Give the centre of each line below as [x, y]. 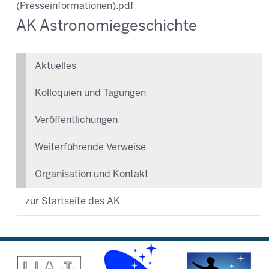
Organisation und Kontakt [92, 174]
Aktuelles [56, 66]
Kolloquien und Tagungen [90, 93]
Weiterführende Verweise [90, 147]
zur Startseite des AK [73, 201]
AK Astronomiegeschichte [107, 26]
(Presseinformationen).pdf [75, 6]
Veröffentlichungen [76, 120]
